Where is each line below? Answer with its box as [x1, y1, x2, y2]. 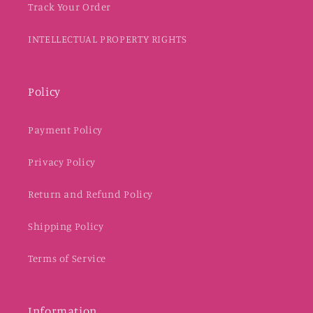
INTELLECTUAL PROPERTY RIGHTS [28, 33, 187, 45]
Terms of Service [28, 252, 107, 265]
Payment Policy [28, 124, 103, 136]
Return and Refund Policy [28, 188, 154, 201]
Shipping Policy [28, 220, 104, 233]
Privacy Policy [28, 156, 96, 168]
